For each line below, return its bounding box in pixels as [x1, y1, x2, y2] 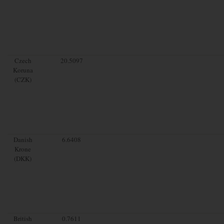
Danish [13, 134, 32, 144]
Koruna [12, 65, 33, 74]
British [13, 213, 32, 223]
